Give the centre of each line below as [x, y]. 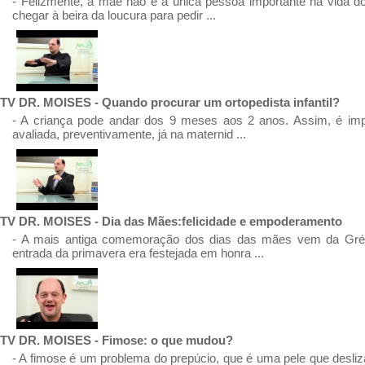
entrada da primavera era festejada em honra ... [138, 253]
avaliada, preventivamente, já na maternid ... [129, 134]
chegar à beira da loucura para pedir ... [114, 15]
